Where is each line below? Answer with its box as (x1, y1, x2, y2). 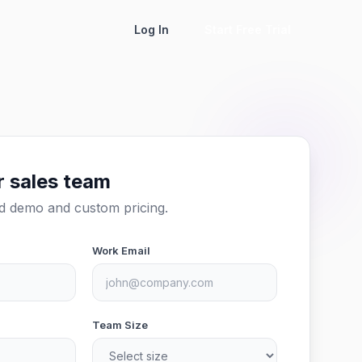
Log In (134, 22, 169, 36)
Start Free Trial (204, 22, 291, 36)
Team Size (92, 318, 148, 331)
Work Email (92, 244, 150, 257)
